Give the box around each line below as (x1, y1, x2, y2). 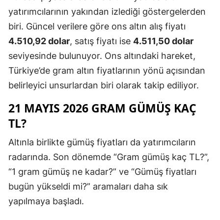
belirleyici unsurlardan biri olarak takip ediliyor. (8, 80, 199, 91)
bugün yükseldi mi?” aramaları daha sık (8, 181, 168, 192)
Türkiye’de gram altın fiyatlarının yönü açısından (8, 65, 205, 76)
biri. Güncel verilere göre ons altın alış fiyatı (8, 21, 186, 32)
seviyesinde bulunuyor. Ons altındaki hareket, (8, 51, 195, 61)
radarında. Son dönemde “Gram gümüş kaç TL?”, (8, 152, 209, 163)
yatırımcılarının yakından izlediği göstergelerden (8, 6, 206, 17)
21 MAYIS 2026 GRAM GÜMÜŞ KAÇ (8, 100, 196, 116)
